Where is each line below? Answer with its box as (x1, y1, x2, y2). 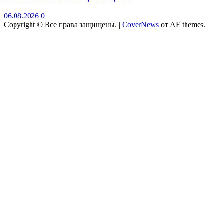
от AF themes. (159, 20, 205, 29)
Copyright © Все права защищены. (4, 20, 119, 29)
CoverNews (122, 20, 159, 29)
